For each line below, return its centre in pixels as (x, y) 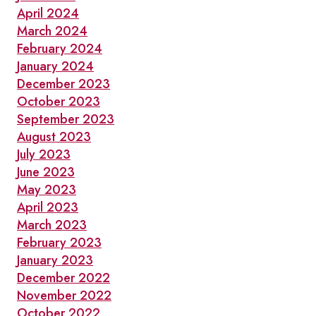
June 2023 (46, 172)
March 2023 (52, 225)
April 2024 (48, 13)
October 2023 (59, 102)
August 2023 (54, 137)
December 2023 (63, 84)
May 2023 (47, 190)
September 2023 (66, 119)
